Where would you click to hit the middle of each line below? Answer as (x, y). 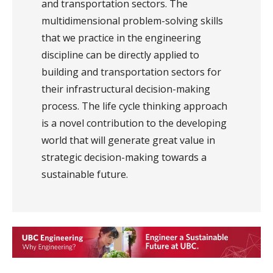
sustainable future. (85, 175)
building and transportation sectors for (131, 72)
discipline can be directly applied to (120, 55)
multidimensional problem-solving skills (132, 21)
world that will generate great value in (128, 140)
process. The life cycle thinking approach (134, 106)
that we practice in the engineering (121, 38)
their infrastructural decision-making (126, 89)
